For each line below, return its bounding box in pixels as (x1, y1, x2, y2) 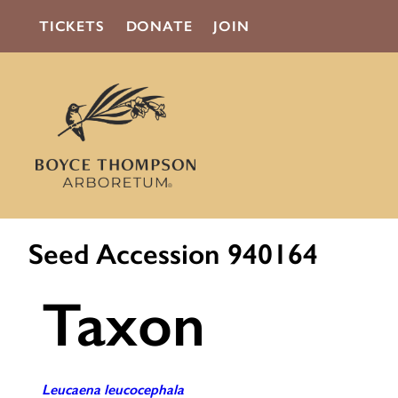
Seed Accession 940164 (28, 237, 318, 272)
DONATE (125, 18, 193, 35)
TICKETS (39, 18, 105, 35)
